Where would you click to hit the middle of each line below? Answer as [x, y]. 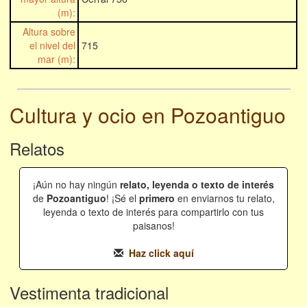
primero [157, 198]
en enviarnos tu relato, [224, 198]
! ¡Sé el [122, 198]
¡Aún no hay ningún [76, 185]
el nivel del [52, 46]
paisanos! [153, 226]
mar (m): [56, 59]
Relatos [37, 149]
